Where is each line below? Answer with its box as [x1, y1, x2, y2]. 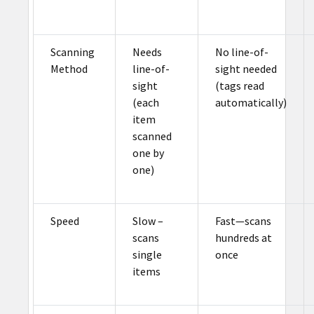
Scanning [50, 45, 95, 60]
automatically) [214, 95, 287, 110]
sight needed [214, 62, 277, 76]
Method [50, 62, 88, 76]
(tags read [214, 78, 264, 93]
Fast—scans [214, 214, 271, 228]
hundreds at [214, 231, 272, 245]
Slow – [132, 214, 163, 228]
